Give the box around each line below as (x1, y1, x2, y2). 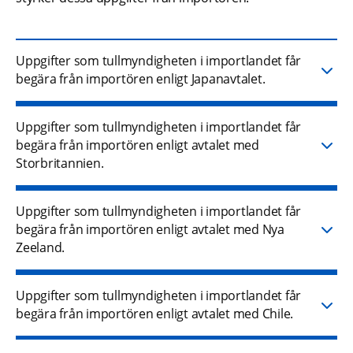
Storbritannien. (16, 154, 104, 173)
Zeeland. (16, 239, 65, 257)
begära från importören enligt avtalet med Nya (16, 221, 284, 239)
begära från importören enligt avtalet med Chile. (16, 305, 293, 323)
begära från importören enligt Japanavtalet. (16, 70, 266, 88)
